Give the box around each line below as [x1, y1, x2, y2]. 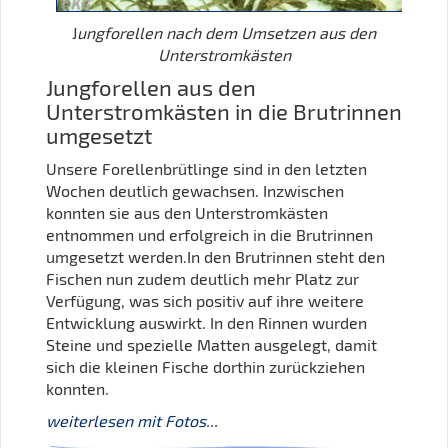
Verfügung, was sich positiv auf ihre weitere [46, 291, 364, 311]
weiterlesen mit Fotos [46, 411, 206, 431]
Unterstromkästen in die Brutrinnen [46, 98, 402, 126]
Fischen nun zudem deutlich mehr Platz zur [46, 269, 359, 289]
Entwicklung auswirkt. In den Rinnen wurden [46, 313, 367, 333]
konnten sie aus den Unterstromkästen [46, 203, 328, 223]
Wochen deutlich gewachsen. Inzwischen [46, 181, 344, 201]
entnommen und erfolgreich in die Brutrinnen [46, 225, 373, 245]
